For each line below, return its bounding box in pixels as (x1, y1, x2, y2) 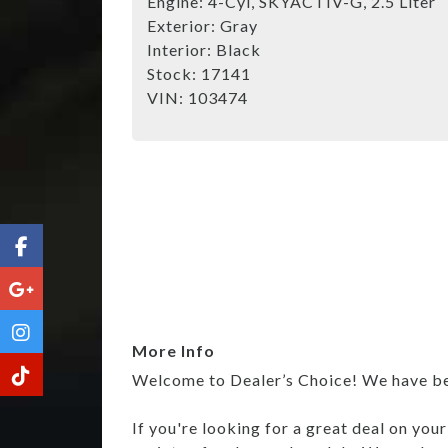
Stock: (147, 63, 201, 83)
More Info (132, 340, 215, 360)
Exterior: (147, 15, 220, 35)
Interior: (147, 39, 216, 59)
